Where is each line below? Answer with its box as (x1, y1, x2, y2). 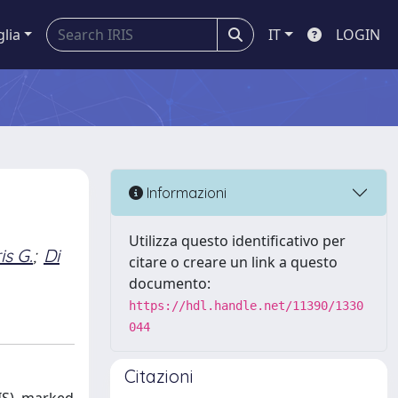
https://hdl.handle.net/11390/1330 (129, 298, 363, 313)
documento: (129, 274, 211, 293)
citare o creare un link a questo (129, 252, 338, 272)
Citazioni (124, 365, 194, 387)
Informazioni (143, 183, 227, 202)
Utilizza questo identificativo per (129, 231, 346, 251)
